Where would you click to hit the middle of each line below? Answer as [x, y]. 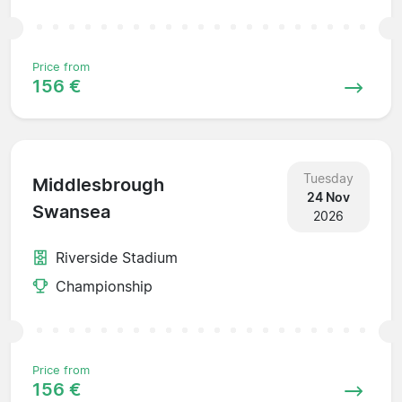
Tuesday [328, 178]
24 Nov [328, 197]
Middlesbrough [98, 185]
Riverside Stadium [117, 257]
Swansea [71, 212]
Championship [104, 286]
